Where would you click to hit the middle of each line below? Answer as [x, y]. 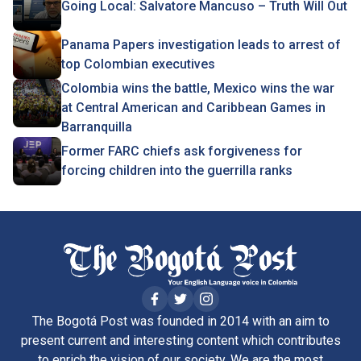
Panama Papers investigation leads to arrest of [201, 45]
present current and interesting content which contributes [180, 340]
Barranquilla [97, 127]
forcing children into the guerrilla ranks [177, 170]
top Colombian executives [138, 64]
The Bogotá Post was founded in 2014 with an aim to [180, 321]
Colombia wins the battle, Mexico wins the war [198, 88]
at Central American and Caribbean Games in [193, 108]
